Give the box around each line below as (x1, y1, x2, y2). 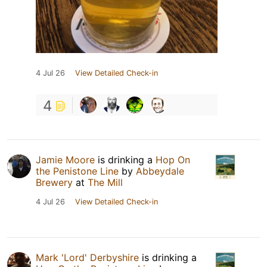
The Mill (88, 176, 123, 189)
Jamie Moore (36, 154, 95, 166)
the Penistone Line (36, 165, 119, 178)
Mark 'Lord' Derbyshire (36, 252, 139, 264)
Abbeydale (136, 165, 184, 178)
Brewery (36, 176, 73, 189)
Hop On (156, 154, 190, 166)
